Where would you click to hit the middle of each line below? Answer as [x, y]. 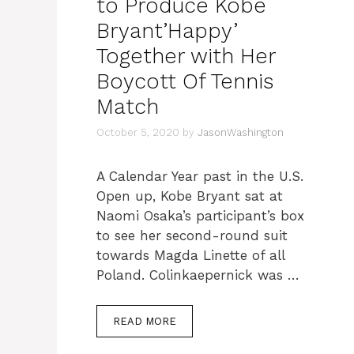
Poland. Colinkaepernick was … [198, 275]
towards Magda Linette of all [190, 255]
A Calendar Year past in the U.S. [200, 176]
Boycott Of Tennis [185, 81]
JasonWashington [241, 132]
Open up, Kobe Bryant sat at [190, 196]
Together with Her [186, 56]
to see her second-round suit [192, 235]
